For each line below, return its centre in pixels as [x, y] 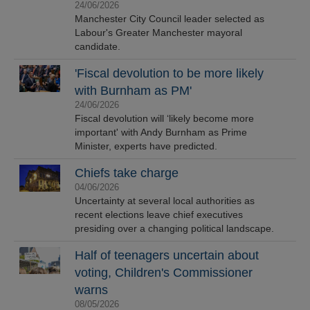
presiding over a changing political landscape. [175, 228]
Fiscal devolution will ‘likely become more [165, 118]
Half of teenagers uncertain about [167, 255]
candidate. [98, 46]
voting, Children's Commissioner [164, 273]
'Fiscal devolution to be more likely [170, 73]
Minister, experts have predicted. [146, 146]
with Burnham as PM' [134, 91]
